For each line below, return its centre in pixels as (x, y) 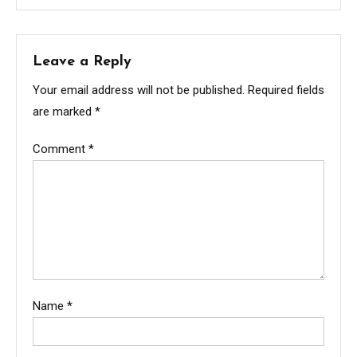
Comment (61, 149)
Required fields (286, 90)
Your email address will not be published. (139, 90)
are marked (64, 112)
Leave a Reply (82, 62)
